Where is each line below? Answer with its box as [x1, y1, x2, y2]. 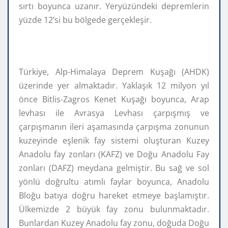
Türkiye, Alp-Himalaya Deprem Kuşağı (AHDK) [19, 66, 209, 77]
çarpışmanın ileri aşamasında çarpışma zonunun [19, 121, 209, 132]
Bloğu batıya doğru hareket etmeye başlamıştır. [19, 189, 209, 201]
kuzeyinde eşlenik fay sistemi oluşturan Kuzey [19, 134, 209, 146]
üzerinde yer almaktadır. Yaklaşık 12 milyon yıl [19, 79, 209, 91]
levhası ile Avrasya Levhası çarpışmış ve [19, 107, 209, 119]
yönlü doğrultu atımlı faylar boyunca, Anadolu [19, 176, 209, 187]
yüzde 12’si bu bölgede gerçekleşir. [19, 14, 152, 25]
